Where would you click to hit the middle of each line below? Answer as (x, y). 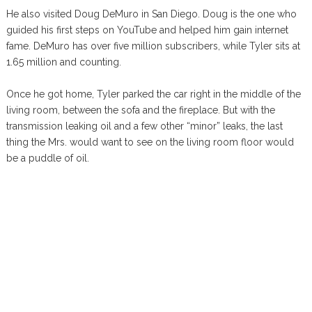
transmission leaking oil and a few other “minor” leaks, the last (144, 126)
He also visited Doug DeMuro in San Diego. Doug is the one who (151, 14)
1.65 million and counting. (63, 62)
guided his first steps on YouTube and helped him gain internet (147, 30)
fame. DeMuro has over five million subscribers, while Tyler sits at (153, 46)
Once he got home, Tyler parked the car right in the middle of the (153, 94)
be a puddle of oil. (47, 158)
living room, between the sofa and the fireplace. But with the (140, 110)
